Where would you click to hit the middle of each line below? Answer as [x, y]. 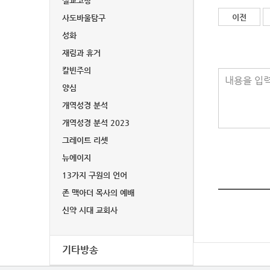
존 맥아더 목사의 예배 [98, 193]
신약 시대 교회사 [90, 210]
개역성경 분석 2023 [96, 123]
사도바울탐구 [84, 18]
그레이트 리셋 [85, 140]
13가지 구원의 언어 [95, 175]
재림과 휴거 [81, 53]
